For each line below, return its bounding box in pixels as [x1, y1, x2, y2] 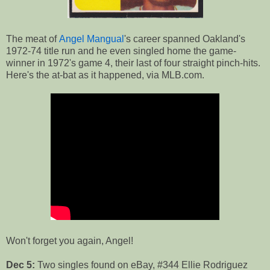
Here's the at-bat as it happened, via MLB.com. [6, 70, 204, 81]
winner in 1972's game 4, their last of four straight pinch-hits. [6, 58, 260, 69]
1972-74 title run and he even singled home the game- [6, 46, 236, 57]
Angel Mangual [59, 34, 124, 45]
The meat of [6, 34, 59, 45]
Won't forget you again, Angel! [6, 236, 133, 246]
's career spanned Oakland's [124, 34, 245, 45]
